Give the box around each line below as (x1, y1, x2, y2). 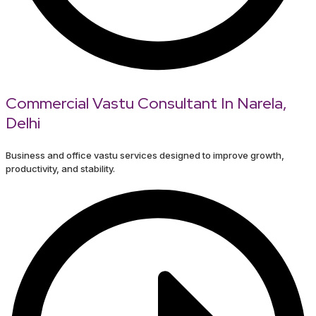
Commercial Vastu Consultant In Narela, (6, 93, 287, 114)
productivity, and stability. (6, 163, 115, 175)
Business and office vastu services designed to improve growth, (6, 150, 284, 162)
